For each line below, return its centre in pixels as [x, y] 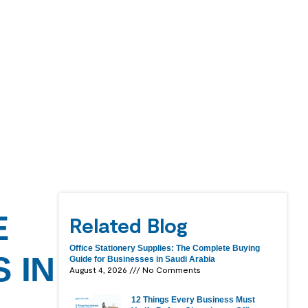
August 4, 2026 [100, 269]
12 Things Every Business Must [194, 299]
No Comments [171, 269]
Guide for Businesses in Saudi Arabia [143, 259]
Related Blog [129, 224]
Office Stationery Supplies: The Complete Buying [165, 248]
